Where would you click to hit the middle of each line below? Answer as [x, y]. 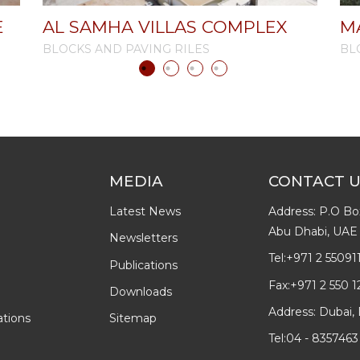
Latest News [145, 211]
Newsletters [144, 238]
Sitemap [133, 319]
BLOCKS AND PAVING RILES [126, 49]
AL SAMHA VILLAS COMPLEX [165, 27]
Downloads [141, 291]
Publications [144, 265]
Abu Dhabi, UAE [313, 231]
